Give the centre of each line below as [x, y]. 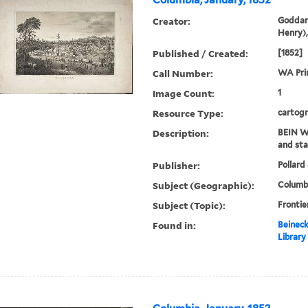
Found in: [175, 225]
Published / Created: [201, 54]
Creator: [172, 21]
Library [291, 237]
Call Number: [183, 74]
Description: [181, 133]
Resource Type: [188, 113]
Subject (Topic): [189, 206]
